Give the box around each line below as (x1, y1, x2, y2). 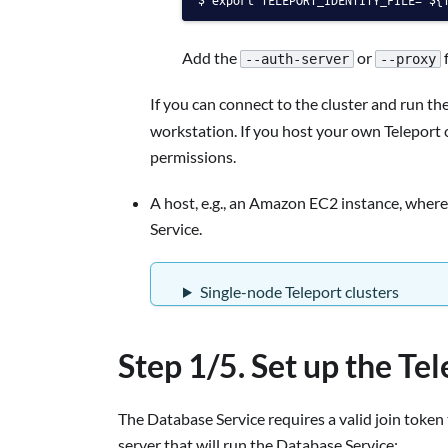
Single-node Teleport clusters (199, 281, 399, 301)
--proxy (380, 51, 436, 68)
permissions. (150, 146, 236, 166)
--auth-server (245, 51, 349, 68)
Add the (182, 47, 240, 67)
